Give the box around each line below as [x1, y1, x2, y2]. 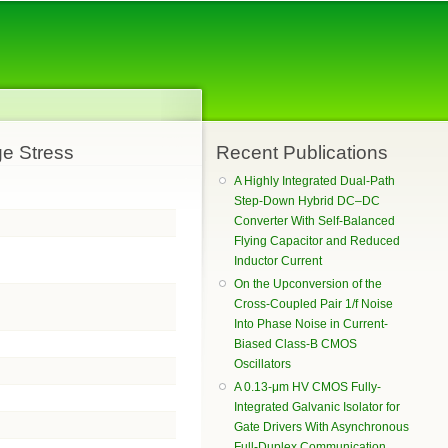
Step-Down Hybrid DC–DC [234, 194, 381, 209]
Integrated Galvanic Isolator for [234, 400, 401, 415]
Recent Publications [216, 141, 388, 163]
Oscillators [234, 357, 292, 372]
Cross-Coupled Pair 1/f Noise [234, 297, 394, 312]
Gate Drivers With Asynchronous [234, 420, 410, 435]
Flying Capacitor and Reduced [234, 234, 401, 249]
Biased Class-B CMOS [234, 337, 358, 352]
